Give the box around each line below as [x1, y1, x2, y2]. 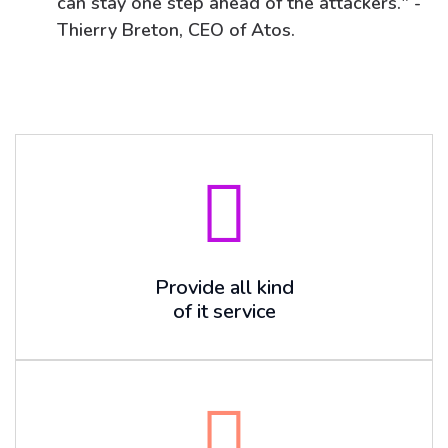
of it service [172, 298, 276, 325]
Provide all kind [154, 274, 294, 301]
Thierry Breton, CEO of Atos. [57, 18, 295, 42]
